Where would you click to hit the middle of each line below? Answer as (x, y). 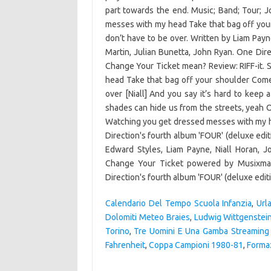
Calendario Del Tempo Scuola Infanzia (178, 203)
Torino (117, 231)
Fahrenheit (125, 245)
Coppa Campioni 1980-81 (196, 245)
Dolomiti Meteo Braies (147, 217)
